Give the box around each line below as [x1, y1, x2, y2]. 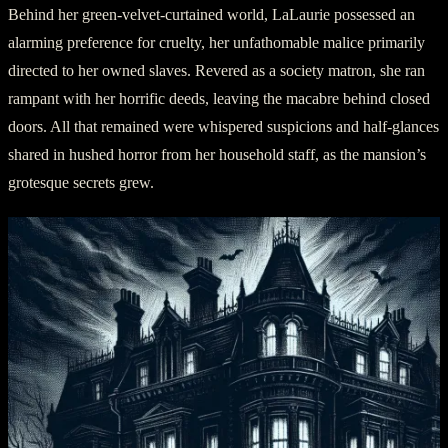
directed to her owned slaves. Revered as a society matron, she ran [8, 62, 425, 80]
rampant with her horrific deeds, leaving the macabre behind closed [8, 90, 430, 108]
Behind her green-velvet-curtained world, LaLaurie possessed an [8, 6, 415, 24]
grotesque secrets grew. [8, 174, 154, 192]
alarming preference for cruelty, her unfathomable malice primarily [8, 34, 425, 52]
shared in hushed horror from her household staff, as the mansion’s [8, 146, 426, 164]
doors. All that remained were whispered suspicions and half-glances [8, 118, 439, 136]
